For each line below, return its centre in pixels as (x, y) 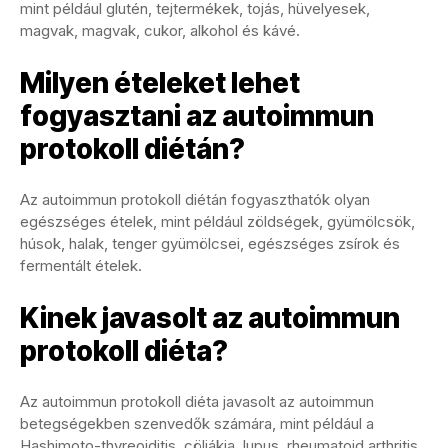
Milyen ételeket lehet (160, 82)
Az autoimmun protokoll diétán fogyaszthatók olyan (195, 199)
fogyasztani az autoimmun (197, 115)
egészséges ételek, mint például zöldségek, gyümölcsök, (217, 221)
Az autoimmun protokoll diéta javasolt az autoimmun (197, 401)
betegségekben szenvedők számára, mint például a (197, 423)
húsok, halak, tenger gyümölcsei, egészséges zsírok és (210, 243)
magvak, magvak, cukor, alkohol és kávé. (160, 30)
